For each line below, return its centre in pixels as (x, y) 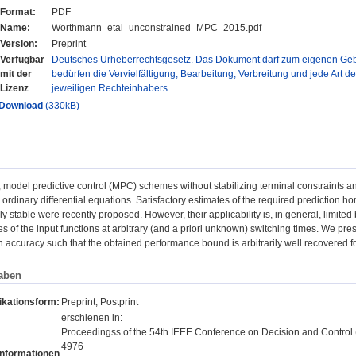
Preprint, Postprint (100, 302)
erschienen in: (92, 317)
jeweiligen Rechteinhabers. (111, 89)
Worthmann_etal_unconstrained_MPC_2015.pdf (157, 28)
